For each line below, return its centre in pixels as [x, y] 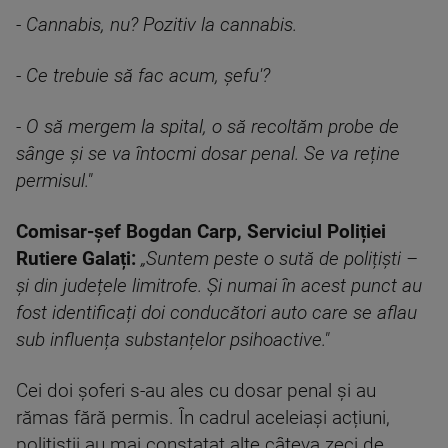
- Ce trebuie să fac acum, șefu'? [143, 76]
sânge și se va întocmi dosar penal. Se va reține [208, 154]
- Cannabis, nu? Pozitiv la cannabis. [156, 25]
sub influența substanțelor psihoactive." [172, 340]
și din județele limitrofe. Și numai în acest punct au [219, 286]
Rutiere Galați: [76, 259]
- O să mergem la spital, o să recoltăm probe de [207, 127]
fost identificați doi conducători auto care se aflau [216, 313]
